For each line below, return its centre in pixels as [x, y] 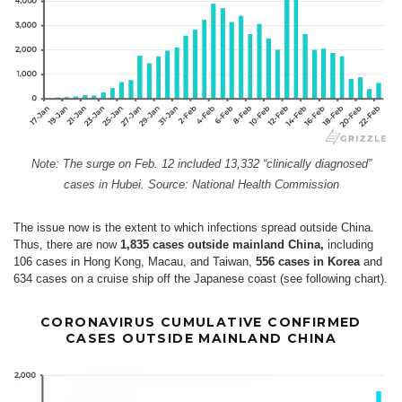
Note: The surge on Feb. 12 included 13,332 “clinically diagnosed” [201, 163]
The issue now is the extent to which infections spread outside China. [194, 227]
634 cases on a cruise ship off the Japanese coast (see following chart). [201, 278]
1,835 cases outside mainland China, [222, 244]
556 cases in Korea [308, 261]
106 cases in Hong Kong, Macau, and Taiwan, [135, 261]
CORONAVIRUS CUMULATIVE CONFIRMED [201, 322]
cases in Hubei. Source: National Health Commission [201, 184]
